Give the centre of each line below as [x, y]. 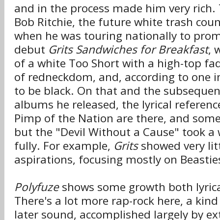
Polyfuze [37, 187]
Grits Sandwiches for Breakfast [128, 49]
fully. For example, [64, 146]
